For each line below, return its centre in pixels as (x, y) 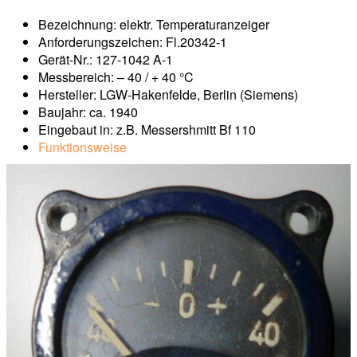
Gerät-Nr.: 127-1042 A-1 (106, 60)
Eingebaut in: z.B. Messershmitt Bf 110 (147, 130)
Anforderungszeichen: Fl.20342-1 (133, 42)
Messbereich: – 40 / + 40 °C (116, 77)
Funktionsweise (82, 147)
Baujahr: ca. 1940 (88, 112)
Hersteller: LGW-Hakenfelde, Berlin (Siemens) (168, 95)
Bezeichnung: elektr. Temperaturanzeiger (154, 25)
